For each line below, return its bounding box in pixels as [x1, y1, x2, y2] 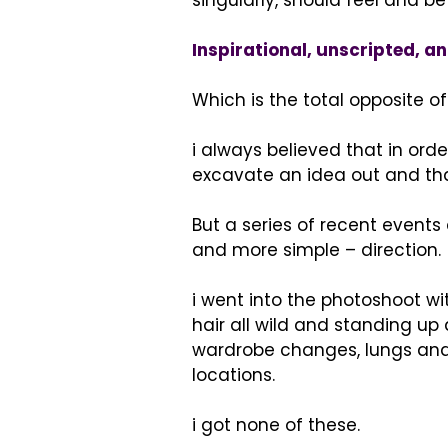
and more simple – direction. [192, 238, 441, 262]
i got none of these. [192, 413, 360, 437]
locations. [192, 363, 275, 387]
